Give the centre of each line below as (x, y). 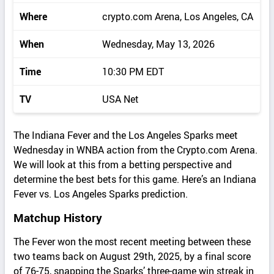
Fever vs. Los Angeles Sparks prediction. (101, 194)
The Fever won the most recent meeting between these (132, 242)
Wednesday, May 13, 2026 (159, 44)
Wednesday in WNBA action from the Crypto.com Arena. (136, 150)
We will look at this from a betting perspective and (123, 165)
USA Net (121, 99)
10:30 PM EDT (133, 72)
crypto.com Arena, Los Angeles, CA (178, 17)
